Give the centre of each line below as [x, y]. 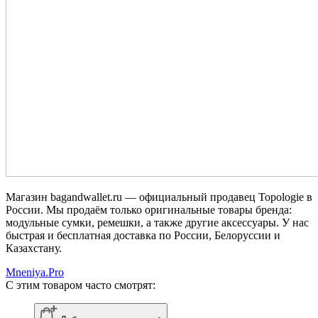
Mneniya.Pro [35, 272]
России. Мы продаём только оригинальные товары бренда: [149, 209]
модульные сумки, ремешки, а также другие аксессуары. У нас [157, 222]
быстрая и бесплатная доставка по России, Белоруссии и [143, 235]
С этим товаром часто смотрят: [81, 285]
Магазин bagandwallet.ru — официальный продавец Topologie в [159, 197]
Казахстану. [34, 248]
